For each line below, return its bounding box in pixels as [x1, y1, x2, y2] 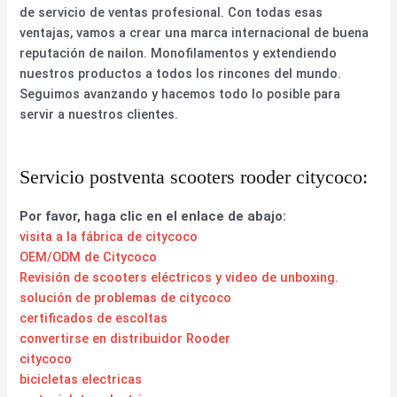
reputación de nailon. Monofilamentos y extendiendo [19, 44, 338, 61]
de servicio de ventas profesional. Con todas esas [19, 4, 323, 20]
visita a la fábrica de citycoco [19, 228, 198, 245]
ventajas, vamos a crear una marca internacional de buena [19, 24, 370, 41]
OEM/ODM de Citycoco [19, 248, 158, 265]
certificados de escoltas [19, 309, 168, 326]
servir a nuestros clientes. [19, 105, 179, 122]
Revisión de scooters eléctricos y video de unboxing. [19, 269, 339, 285]
